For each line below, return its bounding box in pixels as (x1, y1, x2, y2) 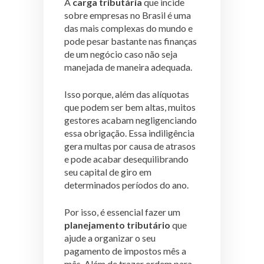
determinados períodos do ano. (64, 179, 189, 190)
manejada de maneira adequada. (64, 61, 192, 72)
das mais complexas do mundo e (64, 22, 193, 34)
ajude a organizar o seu (64, 232, 156, 243)
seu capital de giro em (64, 166, 151, 177)
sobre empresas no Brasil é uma (64, 9, 191, 21)
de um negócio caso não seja (64, 48, 177, 60)
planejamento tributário (64, 219, 170, 230)
